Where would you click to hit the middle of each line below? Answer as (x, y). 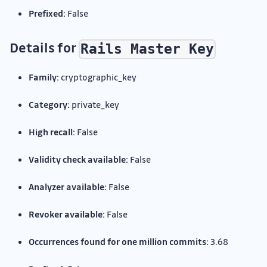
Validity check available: (78, 159)
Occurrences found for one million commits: (119, 242)
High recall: (52, 132)
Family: (44, 77)
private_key (94, 105)
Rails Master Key (148, 49)
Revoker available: (67, 214)
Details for (44, 48)
